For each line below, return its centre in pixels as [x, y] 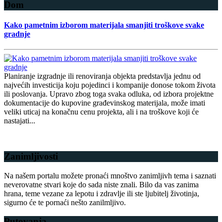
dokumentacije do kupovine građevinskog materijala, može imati [105, 103]
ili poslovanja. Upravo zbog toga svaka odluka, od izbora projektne [109, 94]
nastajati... [20, 121]
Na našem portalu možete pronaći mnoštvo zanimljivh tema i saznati [110, 175]
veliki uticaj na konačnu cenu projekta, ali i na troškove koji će [101, 112]
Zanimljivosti [31, 156]
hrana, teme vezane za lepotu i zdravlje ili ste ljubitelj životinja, [102, 193]
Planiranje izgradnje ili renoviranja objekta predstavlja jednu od [102, 76]
